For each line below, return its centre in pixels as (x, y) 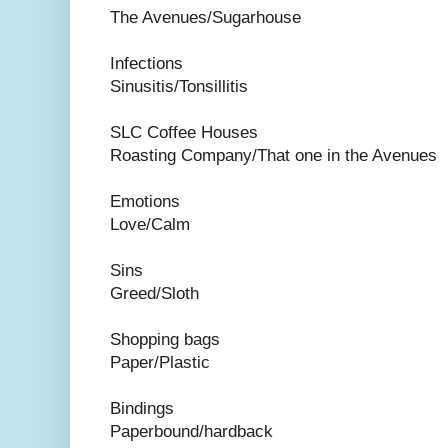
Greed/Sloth (154, 294)
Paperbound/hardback (191, 432)
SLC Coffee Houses (184, 133)
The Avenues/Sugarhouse (205, 18)
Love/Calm (150, 225)
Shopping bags (165, 340)
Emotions (145, 202)
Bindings (142, 409)
